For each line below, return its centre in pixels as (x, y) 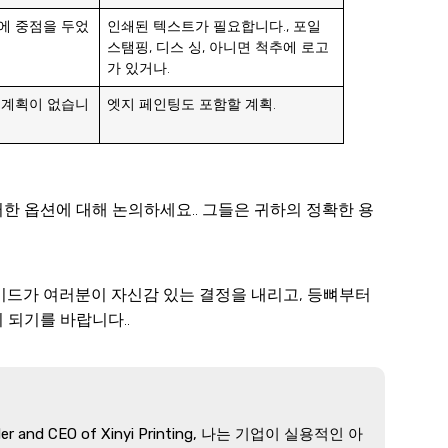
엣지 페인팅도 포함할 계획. (192, 104)
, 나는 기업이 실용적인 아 (278, 434)
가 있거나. (139, 68)
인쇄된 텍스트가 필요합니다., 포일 (214, 26)
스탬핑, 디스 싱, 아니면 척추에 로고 (218, 47)
